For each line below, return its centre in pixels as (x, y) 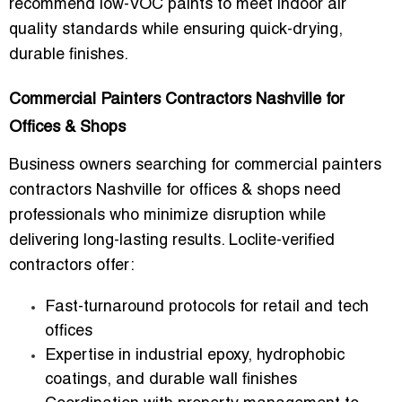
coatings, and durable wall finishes (171, 380)
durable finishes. (69, 55)
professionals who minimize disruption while (167, 215)
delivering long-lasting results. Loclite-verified (172, 240)
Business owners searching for (122, 165)
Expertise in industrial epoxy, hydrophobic (195, 355)
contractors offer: (72, 266)
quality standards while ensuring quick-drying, (176, 30)
